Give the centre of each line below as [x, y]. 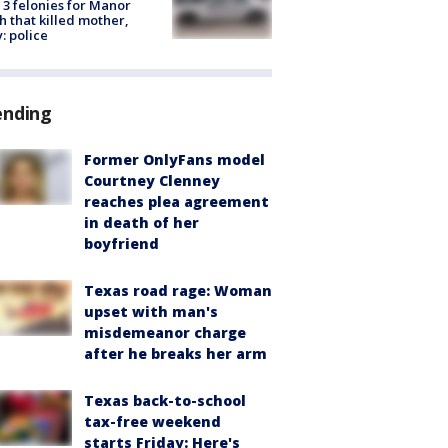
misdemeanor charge [165, 332]
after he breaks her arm [175, 353]
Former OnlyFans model [174, 159]
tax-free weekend [152, 421]
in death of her [141, 222]
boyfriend [121, 243]
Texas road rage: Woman [178, 290]
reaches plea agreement [176, 201]
